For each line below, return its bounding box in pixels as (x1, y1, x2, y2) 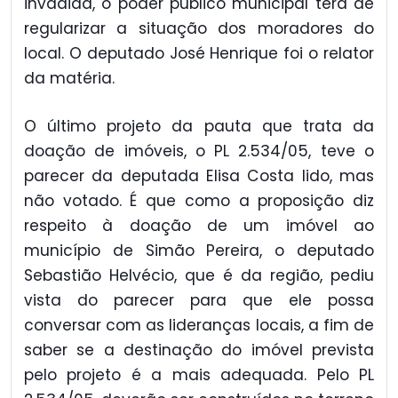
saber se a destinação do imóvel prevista (24, 339, 374, 362)
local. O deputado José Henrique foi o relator (24, 42, 374, 64)
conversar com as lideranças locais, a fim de (24, 314, 374, 337)
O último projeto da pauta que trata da (24, 115, 374, 138)
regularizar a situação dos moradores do (24, 17, 374, 39)
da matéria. (24, 67, 115, 89)
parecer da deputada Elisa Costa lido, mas (24, 165, 374, 187)
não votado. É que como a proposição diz (24, 190, 374, 212)
